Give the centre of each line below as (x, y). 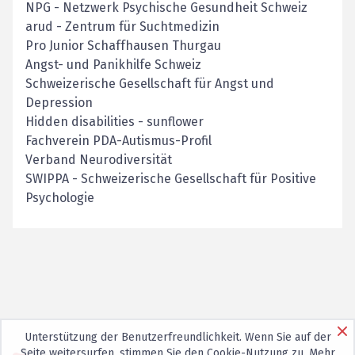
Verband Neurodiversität (99, 160)
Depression (59, 103)
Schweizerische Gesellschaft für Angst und (150, 84)
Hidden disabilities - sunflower (115, 122)
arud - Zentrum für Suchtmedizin (122, 27)
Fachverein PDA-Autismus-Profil (118, 141)
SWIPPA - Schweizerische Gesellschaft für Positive (171, 179)
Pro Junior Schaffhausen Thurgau (123, 46)
